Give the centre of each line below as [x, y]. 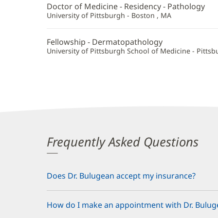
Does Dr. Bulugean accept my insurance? [121, 176]
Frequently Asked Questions [123, 142]
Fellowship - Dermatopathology [105, 42]
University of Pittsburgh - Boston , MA [109, 15]
